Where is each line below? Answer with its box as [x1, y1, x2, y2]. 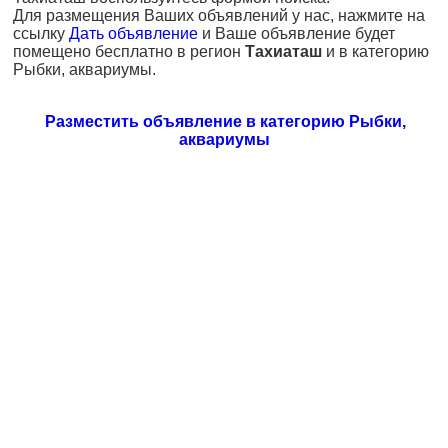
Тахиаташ [245, 43, 322, 60]
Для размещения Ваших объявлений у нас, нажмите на [13, 7, 425, 24]
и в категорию [322, 43, 429, 60]
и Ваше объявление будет [198, 25, 395, 42]
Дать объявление [69, 25, 198, 42]
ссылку [13, 25, 69, 42]
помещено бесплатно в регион [13, 43, 245, 60]
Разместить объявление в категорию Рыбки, [44, 113, 406, 130]
